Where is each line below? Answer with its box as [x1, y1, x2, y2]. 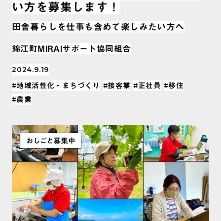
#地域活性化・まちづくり [12, 81, 100, 89]
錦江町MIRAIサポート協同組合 [12, 44, 131, 53]
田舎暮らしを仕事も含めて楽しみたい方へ [12, 22, 184, 31]
